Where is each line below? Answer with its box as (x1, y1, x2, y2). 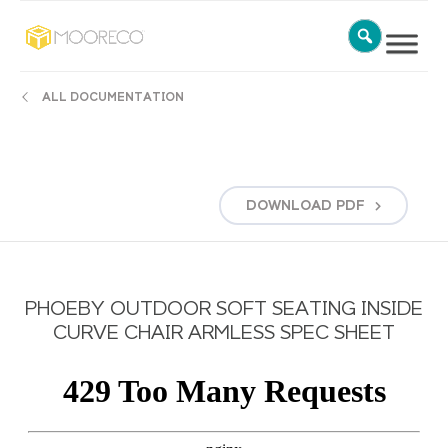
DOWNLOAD (246, 198, 332, 213)
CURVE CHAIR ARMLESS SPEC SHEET (53, 323, 395, 343)
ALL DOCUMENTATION (42, 92, 184, 104)
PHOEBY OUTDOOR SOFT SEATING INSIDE (25, 299, 423, 319)
